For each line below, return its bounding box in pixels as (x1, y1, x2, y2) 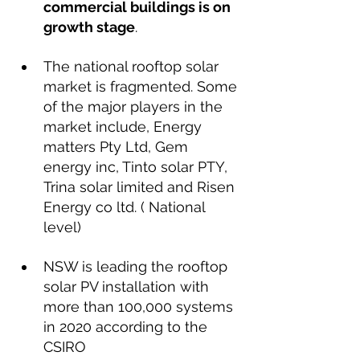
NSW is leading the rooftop (43, 258, 231, 275)
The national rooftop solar (43, 58, 223, 75)
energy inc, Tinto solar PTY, (43, 158, 231, 175)
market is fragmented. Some (43, 78, 241, 95)
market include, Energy (43, 118, 206, 135)
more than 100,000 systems (43, 298, 237, 315)
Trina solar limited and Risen (43, 178, 239, 195)
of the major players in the (43, 98, 227, 115)
